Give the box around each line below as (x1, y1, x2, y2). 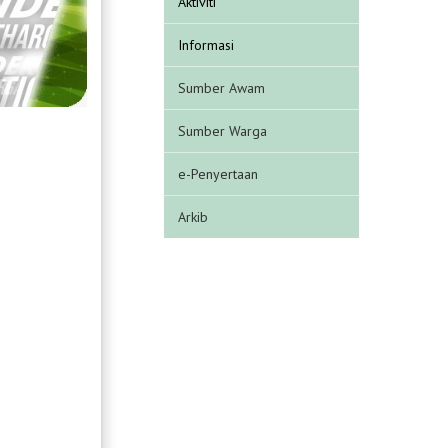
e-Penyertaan (178, 164, 259, 183)
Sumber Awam (178, 78, 266, 97)
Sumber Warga (178, 121, 268, 140)
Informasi (178, 35, 235, 54)
